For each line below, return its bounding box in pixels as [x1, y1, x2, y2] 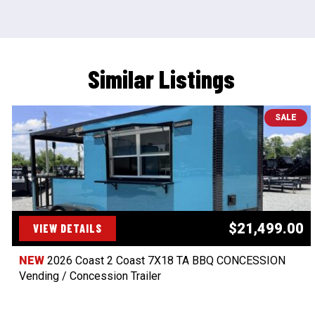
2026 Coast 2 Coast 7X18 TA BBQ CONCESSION [47, 254, 285, 268]
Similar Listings [87, 63, 235, 94]
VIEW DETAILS [33, 221, 102, 236]
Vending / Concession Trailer [19, 269, 161, 283]
